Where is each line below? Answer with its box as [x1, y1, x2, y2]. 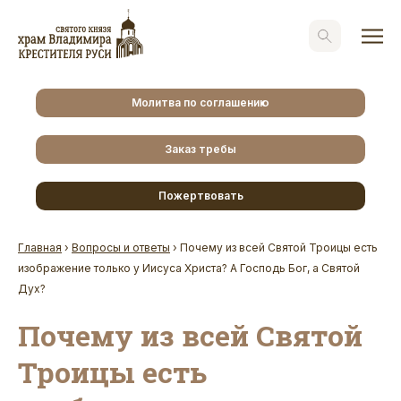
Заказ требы [165, 141, 236, 156]
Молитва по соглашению [132, 95, 269, 109]
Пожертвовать [158, 188, 243, 202]
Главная [18, 240, 62, 254]
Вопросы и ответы [72, 240, 170, 254]
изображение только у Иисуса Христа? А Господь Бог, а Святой [18, 260, 360, 275]
